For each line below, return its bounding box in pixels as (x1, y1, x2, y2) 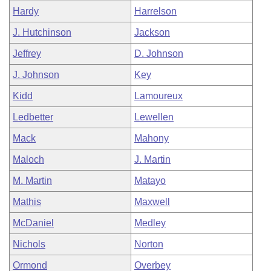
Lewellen (134, 112, 174, 122)
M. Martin (13, 175, 52, 186)
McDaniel (13, 218, 54, 228)
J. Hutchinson (13, 27, 71, 38)
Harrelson (134, 6, 177, 16)
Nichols (13, 239, 45, 249)
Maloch (13, 154, 44, 165)
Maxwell (134, 197, 170, 207)
